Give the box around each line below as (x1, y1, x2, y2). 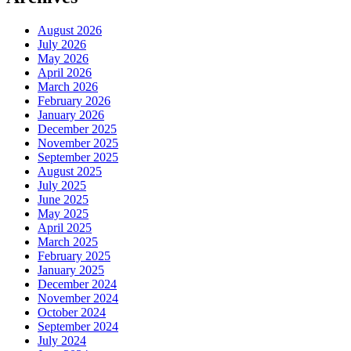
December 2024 (38, 277, 117, 291)
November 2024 (38, 291, 118, 306)
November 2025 (38, 136, 118, 150)
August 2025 (38, 165, 102, 179)
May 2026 (38, 52, 89, 66)
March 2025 (38, 235, 98, 249)
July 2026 (38, 38, 86, 52)
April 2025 (38, 221, 92, 235)
